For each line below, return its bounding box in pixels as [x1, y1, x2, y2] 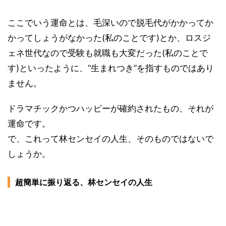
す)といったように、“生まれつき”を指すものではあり [8, 63, 214, 73]
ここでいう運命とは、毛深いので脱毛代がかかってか [8, 17, 213, 28]
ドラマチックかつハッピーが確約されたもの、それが [8, 103, 213, 114]
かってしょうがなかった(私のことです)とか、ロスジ [8, 32, 211, 43]
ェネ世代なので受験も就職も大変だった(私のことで [8, 47, 208, 58]
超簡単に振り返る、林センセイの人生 [15, 177, 152, 187]
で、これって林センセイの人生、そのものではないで [8, 133, 213, 144]
